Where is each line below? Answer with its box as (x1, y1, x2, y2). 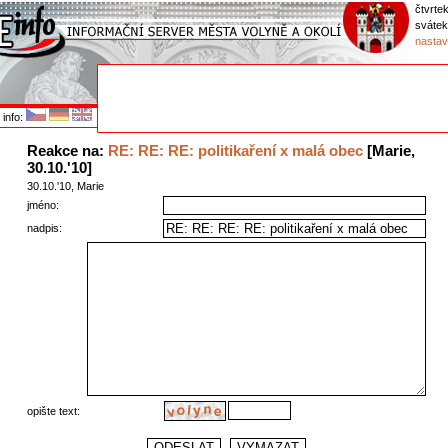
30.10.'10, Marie (26, 180, 104, 192)
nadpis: (26, 222, 62, 234)
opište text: (26, 405, 80, 417)
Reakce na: (26, 142, 108, 159)
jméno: (26, 199, 128, 211)
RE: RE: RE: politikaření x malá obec (107, 142, 363, 159)
